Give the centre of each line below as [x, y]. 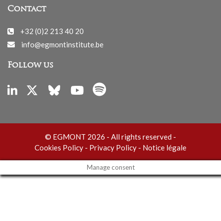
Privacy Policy [113, 148]
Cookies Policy [59, 148]
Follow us [30, 66]
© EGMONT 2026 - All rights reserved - [110, 136]
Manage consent [110, 167]
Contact [27, 10]
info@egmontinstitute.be [62, 44]
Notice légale [165, 148]
